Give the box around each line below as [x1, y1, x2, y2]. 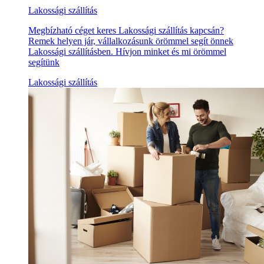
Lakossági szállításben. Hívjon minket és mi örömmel [28, 47, 226, 57]
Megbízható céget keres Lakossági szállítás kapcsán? [28, 25, 224, 36]
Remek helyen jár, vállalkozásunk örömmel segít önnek [28, 36, 233, 47]
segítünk [28, 57, 60, 68]
